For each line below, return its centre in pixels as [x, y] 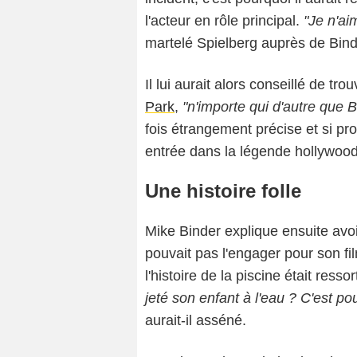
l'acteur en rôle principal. [224, 21]
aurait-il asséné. [196, 321]
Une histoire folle [223, 191]
